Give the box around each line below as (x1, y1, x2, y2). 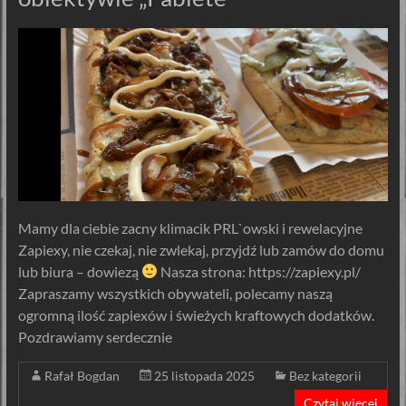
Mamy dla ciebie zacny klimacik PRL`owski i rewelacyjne (17, 218, 362, 237)
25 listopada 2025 (153, 367, 255, 383)
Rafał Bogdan (43, 367, 120, 383)
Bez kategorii (288, 367, 362, 383)
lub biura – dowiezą (17, 262, 141, 280)
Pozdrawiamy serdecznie (17, 327, 172, 345)
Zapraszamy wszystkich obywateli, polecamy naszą (17, 284, 333, 302)
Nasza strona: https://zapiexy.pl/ (157, 262, 361, 280)
